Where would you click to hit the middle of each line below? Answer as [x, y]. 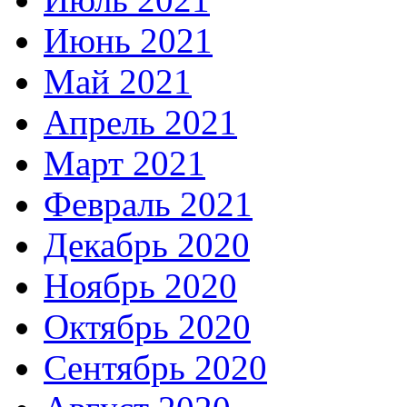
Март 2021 [124, 163]
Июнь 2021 [128, 40]
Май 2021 [118, 81]
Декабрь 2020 [147, 244]
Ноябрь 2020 [140, 285]
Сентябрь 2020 [155, 367]
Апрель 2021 [140, 122]
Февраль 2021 [148, 203]
